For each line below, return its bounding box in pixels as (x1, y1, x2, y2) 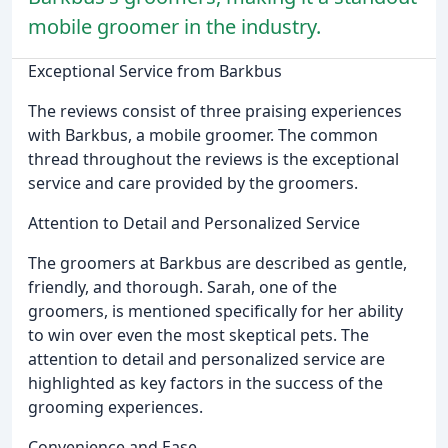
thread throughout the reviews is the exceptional (28, 147, 399, 170)
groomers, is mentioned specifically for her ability (28, 299, 403, 322)
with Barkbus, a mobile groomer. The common (28, 123, 378, 146)
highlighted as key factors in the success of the (28, 371, 383, 394)
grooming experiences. (28, 395, 203, 418)
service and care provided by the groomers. (28, 171, 358, 194)
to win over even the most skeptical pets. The (28, 323, 369, 346)
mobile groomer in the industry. (28, 12, 321, 40)
